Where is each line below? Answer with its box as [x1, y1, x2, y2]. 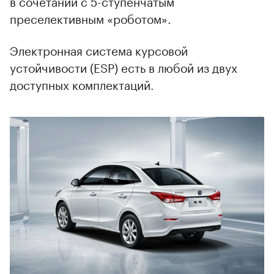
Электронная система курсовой [10, 40, 188, 59]
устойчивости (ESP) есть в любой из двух [10, 57, 237, 76]
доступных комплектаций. [10, 75, 154, 94]
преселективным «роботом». [10, 9, 171, 28]
